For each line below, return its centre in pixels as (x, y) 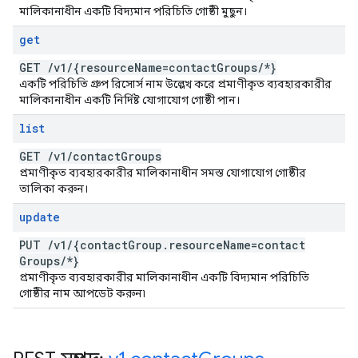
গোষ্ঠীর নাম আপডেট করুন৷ (82, 293)
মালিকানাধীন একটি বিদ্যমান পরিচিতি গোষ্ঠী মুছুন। (133, 11)
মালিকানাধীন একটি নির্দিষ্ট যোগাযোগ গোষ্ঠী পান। (129, 100)
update (40, 217)
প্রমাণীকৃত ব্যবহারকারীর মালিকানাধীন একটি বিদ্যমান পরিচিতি (164, 277)
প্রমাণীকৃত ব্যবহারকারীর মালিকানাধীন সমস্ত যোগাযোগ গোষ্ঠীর (163, 173)
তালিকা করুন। (54, 189)
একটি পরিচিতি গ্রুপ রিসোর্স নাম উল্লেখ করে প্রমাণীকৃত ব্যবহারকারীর (175, 84)
